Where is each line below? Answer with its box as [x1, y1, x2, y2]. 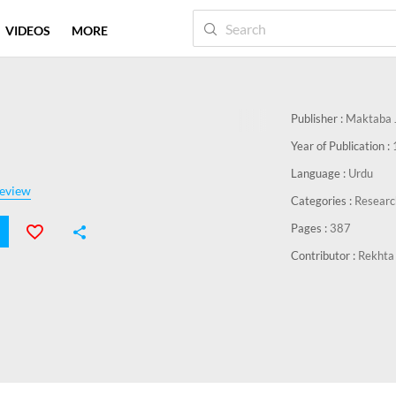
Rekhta [358, 248, 394, 263]
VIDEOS [5, 23, 50, 38]
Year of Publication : [291, 139, 392, 153]
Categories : [291, 194, 354, 208]
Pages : [291, 221, 330, 235]
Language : [291, 166, 348, 180]
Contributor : [291, 248, 358, 263]
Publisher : [291, 111, 346, 126]
